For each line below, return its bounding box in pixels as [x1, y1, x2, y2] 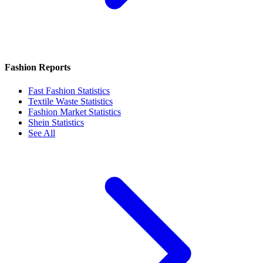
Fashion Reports [5, 62, 70, 73]
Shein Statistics [28, 117, 84, 127]
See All [28, 127, 55, 138]
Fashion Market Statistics [28, 106, 121, 117]
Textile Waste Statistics [28, 96, 113, 106]
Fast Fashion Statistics [28, 85, 110, 96]
